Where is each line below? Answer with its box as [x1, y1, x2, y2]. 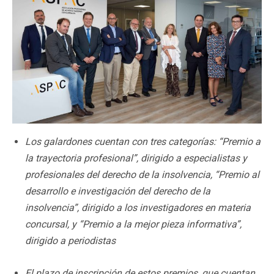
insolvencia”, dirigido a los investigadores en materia [25, 201, 251, 213]
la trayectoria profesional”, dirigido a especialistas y [25, 152, 247, 164]
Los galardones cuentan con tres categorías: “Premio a [25, 135, 261, 147]
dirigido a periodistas [25, 234, 116, 246]
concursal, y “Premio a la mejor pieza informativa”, [25, 218, 242, 230]
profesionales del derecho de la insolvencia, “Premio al [25, 168, 259, 180]
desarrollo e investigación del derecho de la [25, 185, 210, 197]
